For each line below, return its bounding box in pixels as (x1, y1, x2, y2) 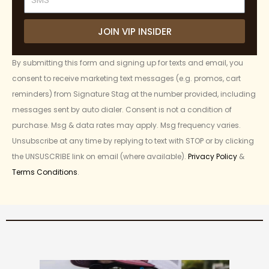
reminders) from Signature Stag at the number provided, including (12, 89, 256, 100)
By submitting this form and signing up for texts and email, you (12, 58, 243, 68)
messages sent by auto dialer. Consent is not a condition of (12, 104, 232, 115)
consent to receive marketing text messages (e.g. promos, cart (12, 73, 241, 84)
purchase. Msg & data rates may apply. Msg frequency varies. (12, 120, 241, 131)
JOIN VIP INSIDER (97, 25, 172, 38)
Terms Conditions (12, 167, 77, 178)
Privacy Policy (188, 151, 237, 162)
